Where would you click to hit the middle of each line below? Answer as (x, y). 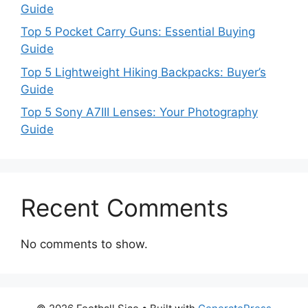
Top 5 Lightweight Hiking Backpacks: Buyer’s (143, 72)
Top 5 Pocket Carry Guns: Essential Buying (138, 32)
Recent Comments (124, 208)
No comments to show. (84, 244)
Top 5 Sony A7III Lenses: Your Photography (139, 112)
